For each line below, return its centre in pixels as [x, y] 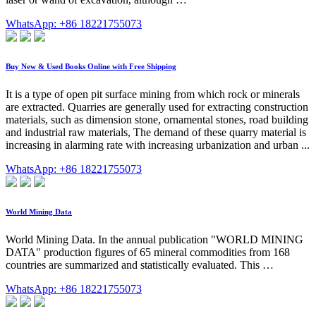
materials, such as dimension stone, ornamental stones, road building [157, 120]
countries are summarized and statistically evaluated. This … [140, 265]
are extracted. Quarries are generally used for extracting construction [157, 107]
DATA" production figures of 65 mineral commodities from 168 [148, 253]
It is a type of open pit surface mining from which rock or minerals [153, 95]
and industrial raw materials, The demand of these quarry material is [156, 133]
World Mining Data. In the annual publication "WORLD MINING [154, 240]
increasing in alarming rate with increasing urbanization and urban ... [158, 145]
